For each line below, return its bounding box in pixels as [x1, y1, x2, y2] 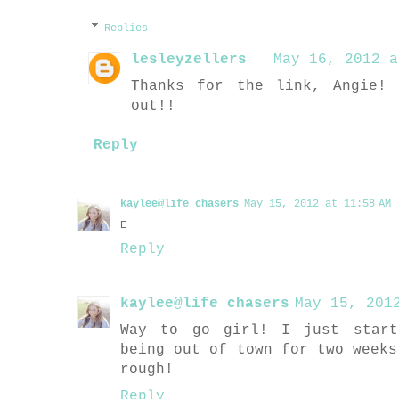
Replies [104, 22, 149, 36]
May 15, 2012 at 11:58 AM [244, 198, 391, 211]
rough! [120, 362, 174, 379]
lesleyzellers [131, 52, 247, 69]
